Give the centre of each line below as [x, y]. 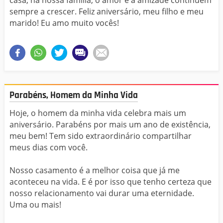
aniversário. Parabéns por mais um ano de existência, [110, 125]
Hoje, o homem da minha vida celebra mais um [98, 113]
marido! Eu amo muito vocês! [64, 23]
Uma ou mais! [35, 205]
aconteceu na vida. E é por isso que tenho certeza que [111, 182]
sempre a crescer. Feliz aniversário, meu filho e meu [107, 11]
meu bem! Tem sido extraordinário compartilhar [101, 136]
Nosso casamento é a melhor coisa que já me [95, 170]
